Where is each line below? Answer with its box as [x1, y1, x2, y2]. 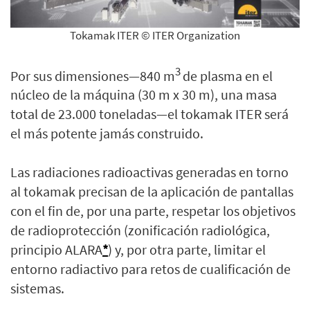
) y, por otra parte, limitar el [108, 241, 266, 259]
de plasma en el [183, 66, 273, 84]
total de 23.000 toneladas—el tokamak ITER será [10, 105, 289, 123]
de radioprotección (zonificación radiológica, [10, 221, 270, 239]
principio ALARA [10, 241, 102, 259]
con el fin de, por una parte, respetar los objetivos [10, 202, 295, 220]
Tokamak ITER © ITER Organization [70, 28, 240, 44]
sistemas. [10, 280, 64, 298]
